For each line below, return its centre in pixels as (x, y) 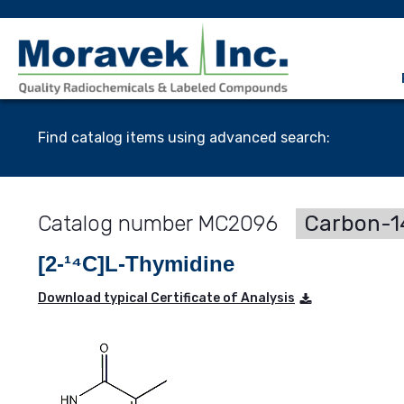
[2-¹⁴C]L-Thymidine (136, 264)
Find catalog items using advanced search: (184, 138)
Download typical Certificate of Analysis (166, 298)
